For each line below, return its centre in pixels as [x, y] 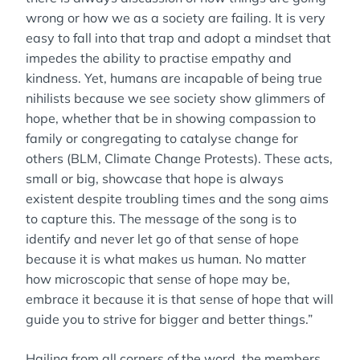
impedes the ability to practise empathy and [159, 58]
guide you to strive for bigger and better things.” [169, 319]
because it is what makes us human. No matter [166, 259]
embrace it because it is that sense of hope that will [180, 299]
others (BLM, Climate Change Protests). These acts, [179, 158]
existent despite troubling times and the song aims [177, 198]
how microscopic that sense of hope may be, [158, 279]
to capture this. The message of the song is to [161, 219]
